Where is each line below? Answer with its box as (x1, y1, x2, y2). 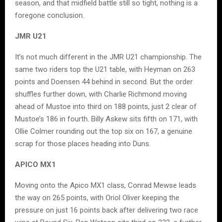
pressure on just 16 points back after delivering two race (15, 206, 198, 215)
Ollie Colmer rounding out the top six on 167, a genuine (15, 127, 192, 136)
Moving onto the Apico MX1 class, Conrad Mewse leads (15, 181, 196, 190)
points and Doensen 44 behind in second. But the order (15, 77, 193, 87)
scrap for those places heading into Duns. (15, 139, 151, 149)
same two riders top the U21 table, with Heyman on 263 (15, 65, 195, 74)
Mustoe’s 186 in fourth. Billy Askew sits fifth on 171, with (15, 114, 198, 124)
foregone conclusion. (15, 11, 84, 20)
